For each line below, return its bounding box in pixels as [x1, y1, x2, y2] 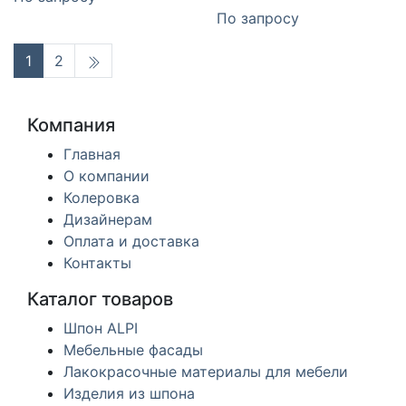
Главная [63, 145, 121, 164]
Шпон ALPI [63, 319, 138, 338]
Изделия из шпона [63, 384, 195, 403]
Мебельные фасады [63, 341, 203, 360]
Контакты [63, 254, 131, 273]
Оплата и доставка [63, 232, 199, 251]
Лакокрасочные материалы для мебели [63, 362, 348, 382]
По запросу [217, 9, 299, 28]
